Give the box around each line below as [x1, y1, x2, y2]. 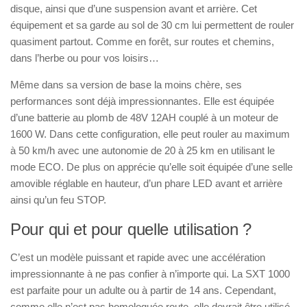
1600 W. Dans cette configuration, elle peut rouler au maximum [10, 128, 290, 140]
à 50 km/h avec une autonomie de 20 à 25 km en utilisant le [10, 145, 275, 157]
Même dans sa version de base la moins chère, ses [10, 79, 242, 91]
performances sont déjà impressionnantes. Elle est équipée [10, 95, 274, 108]
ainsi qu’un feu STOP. [10, 194, 106, 206]
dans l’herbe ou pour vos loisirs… [10, 52, 159, 64]
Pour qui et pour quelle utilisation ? [10, 220, 251, 239]
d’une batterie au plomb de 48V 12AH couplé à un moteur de [10, 112, 278, 124]
